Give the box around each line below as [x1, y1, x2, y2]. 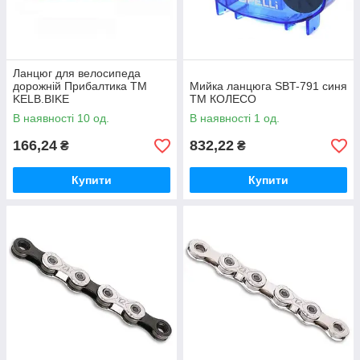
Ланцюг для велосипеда [13, 67, 141, 80]
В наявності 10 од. [13, 112, 109, 125]
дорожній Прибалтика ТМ [13, 80, 147, 92]
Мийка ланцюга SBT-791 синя [190, 80, 347, 92]
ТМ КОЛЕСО [190, 92, 256, 105]
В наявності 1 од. [190, 112, 280, 125]
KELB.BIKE [13, 92, 69, 105]
